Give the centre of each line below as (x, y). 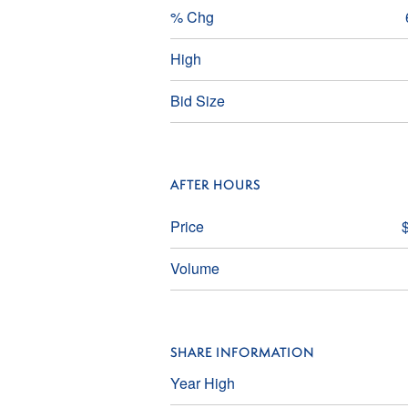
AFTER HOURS (215, 186)
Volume (195, 268)
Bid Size (198, 101)
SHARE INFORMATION (242, 354)
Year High (203, 383)
